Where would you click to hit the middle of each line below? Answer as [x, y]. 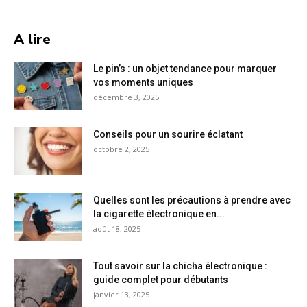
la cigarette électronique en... [159, 214]
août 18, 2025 [117, 229]
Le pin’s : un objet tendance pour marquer [185, 69]
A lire [32, 40]
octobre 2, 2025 [121, 149]
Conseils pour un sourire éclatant [168, 135]
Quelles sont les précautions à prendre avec [192, 200]
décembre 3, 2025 [126, 97]
